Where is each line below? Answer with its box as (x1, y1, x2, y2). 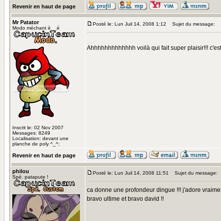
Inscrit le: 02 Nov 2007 (12, 125, 64, 130)
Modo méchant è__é (12, 25, 60, 31)
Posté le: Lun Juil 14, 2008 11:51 (93, 170, 169, 176)
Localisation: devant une (12, 136, 69, 141)
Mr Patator (12, 19, 39, 25)
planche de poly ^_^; (12, 141, 60, 147)
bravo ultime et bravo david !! (87, 195, 164, 202)
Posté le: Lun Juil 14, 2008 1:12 (93, 21, 166, 27)
